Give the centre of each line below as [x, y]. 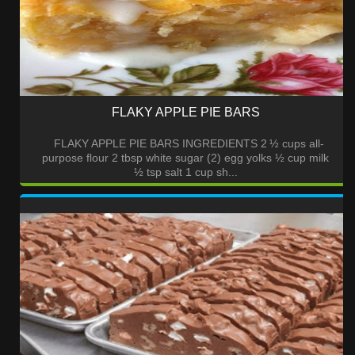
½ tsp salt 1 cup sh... [185, 172]
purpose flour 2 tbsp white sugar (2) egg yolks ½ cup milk [185, 158]
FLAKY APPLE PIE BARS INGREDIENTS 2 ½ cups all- [185, 144]
